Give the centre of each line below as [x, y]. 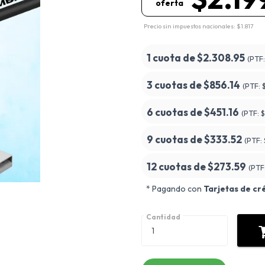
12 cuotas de [177, 167]
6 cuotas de [175, 112]
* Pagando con [175, 189]
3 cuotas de [175, 85]
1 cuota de [172, 58]
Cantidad [163, 217]
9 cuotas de [175, 139]
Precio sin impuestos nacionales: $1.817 [199, 26]
